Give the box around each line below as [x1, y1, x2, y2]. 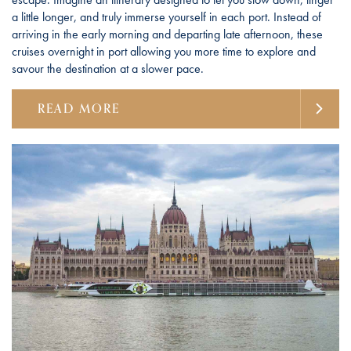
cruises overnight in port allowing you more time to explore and [12, 42, 316, 60]
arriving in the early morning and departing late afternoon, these [12, 25, 323, 42]
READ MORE [38, 98, 120, 119]
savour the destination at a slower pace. [12, 60, 204, 77]
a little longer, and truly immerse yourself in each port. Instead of [12, 8, 321, 25]
